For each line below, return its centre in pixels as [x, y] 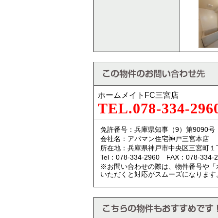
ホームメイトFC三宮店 [138, 95]
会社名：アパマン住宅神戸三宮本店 [155, 139]
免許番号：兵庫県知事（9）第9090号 [158, 129]
